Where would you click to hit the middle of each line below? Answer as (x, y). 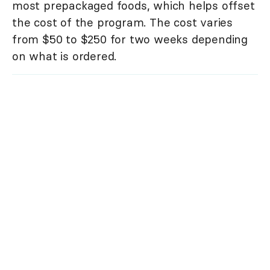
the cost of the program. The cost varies (122, 23)
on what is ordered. (64, 56)
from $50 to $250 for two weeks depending (130, 39)
